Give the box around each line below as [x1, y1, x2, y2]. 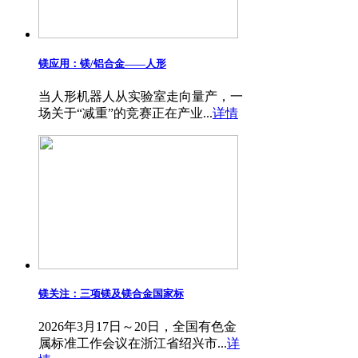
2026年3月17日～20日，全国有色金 [38, 320, 237, 334]
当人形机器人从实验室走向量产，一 [38, 89, 243, 103]
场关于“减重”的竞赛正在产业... [38, 105, 213, 120]
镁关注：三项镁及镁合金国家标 [38, 287, 184, 300]
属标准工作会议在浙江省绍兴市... [38, 336, 227, 351]
